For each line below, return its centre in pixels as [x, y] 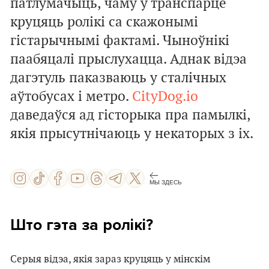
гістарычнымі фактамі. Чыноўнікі [120, 41]
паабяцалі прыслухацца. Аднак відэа [128, 59]
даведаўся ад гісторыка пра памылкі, [130, 115]
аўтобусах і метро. [71, 97]
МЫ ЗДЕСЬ [166, 182]
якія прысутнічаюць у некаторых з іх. [132, 134]
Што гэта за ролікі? [82, 225]
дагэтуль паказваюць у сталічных [118, 78]
